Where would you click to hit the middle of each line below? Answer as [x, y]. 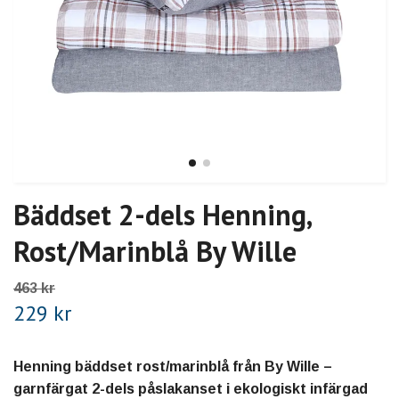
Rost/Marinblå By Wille [155, 252]
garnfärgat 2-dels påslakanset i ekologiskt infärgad [191, 389]
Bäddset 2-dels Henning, [162, 215]
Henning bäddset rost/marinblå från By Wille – [173, 367]
